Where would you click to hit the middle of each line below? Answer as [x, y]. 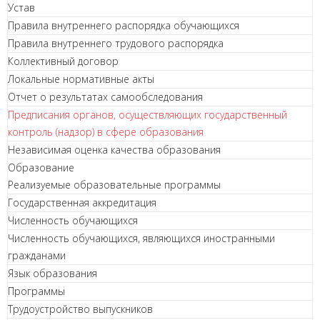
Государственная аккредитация [82, 202]
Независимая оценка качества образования [114, 150]
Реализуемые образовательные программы [114, 185]
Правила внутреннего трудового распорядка [116, 43]
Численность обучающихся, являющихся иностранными [141, 238]
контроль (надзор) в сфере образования [106, 132]
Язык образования [52, 273]
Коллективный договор [63, 61]
